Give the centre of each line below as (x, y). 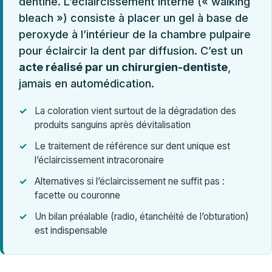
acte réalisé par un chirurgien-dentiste (123, 67)
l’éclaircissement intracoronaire (99, 160)
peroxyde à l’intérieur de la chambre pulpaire (135, 34)
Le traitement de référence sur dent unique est (132, 146)
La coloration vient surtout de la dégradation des (135, 110)
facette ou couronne (77, 195)
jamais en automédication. (87, 83)
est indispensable (71, 230)
